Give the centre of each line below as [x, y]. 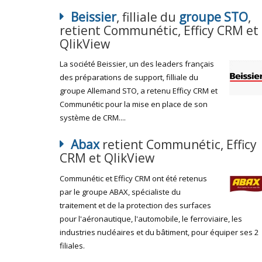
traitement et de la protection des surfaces [135, 205]
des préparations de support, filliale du [129, 77]
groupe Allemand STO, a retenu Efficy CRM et [139, 91]
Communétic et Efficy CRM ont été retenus [133, 178]
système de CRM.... [93, 118]
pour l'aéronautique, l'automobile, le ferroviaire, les [151, 218]
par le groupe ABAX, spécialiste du [120, 192]
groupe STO [213, 17]
